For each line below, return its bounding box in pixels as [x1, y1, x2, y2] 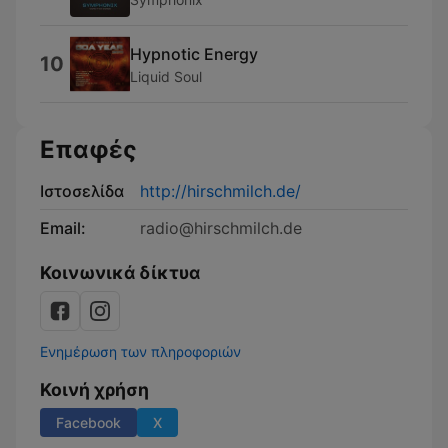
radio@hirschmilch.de [140, 218, 302, 238]
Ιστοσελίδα [40, 181, 124, 201]
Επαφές [40, 135, 137, 164]
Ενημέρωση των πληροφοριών [40, 343, 241, 360]
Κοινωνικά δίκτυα [40, 262, 200, 283]
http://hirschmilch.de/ [140, 181, 301, 201]
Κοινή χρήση [40, 379, 149, 400]
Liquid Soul [130, 67, 202, 85]
